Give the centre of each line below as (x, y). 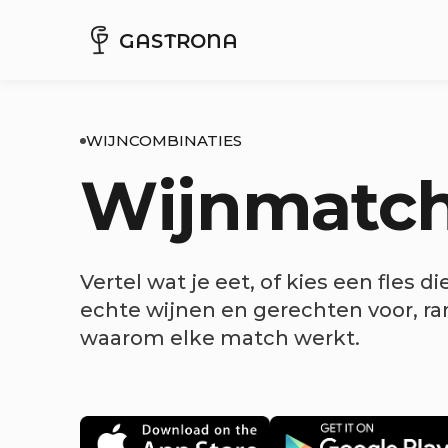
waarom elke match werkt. (220, 338)
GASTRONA (179, 40)
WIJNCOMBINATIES (164, 140)
